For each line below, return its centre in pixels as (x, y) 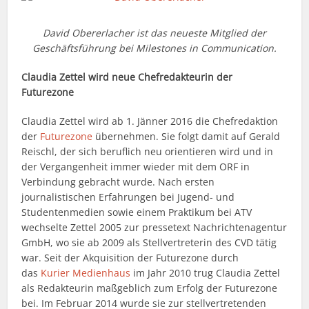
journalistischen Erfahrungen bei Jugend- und (128, 197)
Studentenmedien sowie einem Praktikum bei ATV (137, 212)
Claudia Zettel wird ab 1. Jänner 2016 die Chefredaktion (150, 121)
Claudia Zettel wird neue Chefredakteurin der (127, 77)
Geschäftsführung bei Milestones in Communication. (154, 48)
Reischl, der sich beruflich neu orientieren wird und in (148, 152)
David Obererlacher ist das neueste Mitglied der (154, 33)
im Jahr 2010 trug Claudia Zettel (206, 273)
